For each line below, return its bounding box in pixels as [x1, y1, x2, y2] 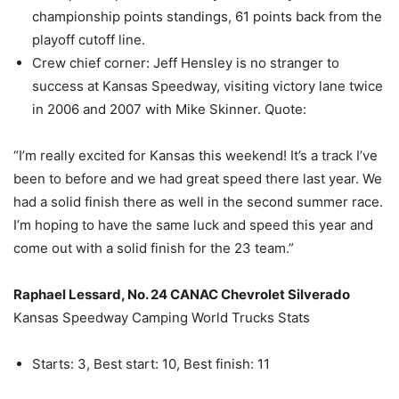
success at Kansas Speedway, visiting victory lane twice [32, 77, 383, 94]
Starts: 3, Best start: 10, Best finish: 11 [32, 354, 270, 372]
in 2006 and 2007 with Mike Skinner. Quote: [32, 100, 306, 118]
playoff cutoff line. [32, 30, 145, 48]
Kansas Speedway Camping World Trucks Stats [13, 308, 310, 326]
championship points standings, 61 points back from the [32, 7, 382, 25]
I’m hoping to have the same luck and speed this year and [13, 216, 373, 233]
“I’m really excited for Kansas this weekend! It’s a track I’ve [13, 146, 378, 164]
